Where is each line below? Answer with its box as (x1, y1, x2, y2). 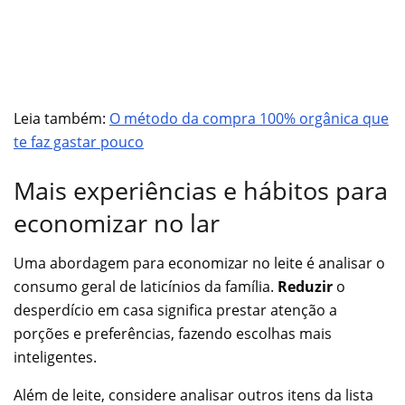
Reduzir (278, 277, 333, 297)
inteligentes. (14, 347, 97, 368)
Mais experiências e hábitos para (14, 173, 388, 207)
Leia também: (14, 108, 109, 128)
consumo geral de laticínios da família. (14, 277, 278, 297)
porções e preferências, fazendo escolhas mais (14, 324, 332, 344)
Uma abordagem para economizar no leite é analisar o (14, 253, 385, 274)
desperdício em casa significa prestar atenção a (14, 300, 337, 321)
